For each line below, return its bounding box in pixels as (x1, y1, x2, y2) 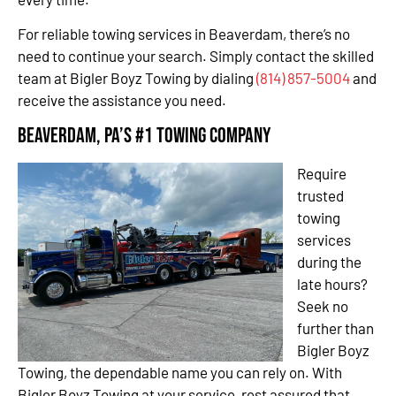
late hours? (297, 275, 368, 293)
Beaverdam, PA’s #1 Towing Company (18, 123, 270, 149)
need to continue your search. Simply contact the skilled (18, 47, 374, 65)
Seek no (297, 297, 348, 316)
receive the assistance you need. (18, 91, 226, 109)
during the (297, 253, 362, 271)
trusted (297, 187, 344, 205)
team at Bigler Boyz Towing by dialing (18, 69, 256, 87)
